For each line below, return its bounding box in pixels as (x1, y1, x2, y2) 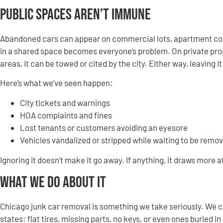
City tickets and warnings (20, 97, 110, 108)
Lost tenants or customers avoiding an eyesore (20, 122, 188, 132)
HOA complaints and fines (20, 110, 112, 120)
